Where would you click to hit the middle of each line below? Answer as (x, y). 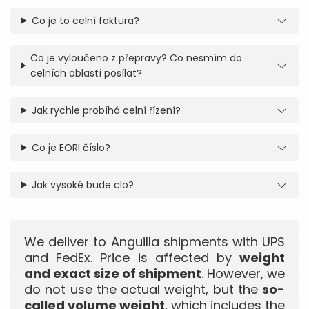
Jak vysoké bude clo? (82, 185)
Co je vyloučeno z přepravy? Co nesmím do (136, 58)
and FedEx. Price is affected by (132, 258)
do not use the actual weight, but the (143, 289)
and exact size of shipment (113, 273)
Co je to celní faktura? (85, 21)
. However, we (243, 273)
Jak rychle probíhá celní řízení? (106, 110)
